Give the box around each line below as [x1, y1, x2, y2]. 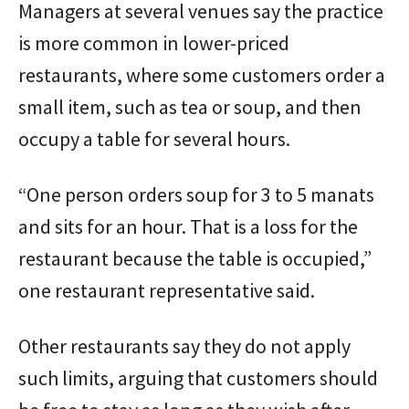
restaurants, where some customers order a [18, 62, 385, 88]
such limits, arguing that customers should [18, 365, 378, 391]
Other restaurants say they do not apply [18, 333, 351, 359]
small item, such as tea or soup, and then [18, 94, 362, 120]
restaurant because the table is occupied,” [18, 246, 372, 271]
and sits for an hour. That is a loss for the [18, 214, 358, 239]
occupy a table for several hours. [18, 126, 290, 152]
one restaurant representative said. [18, 278, 315, 303]
